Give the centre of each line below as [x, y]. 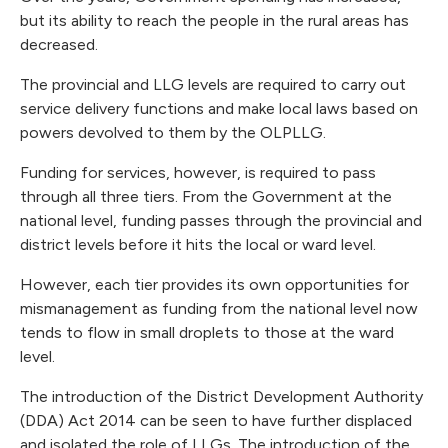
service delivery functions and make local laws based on [219, 109]
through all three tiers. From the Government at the [206, 197]
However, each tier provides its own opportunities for [214, 285]
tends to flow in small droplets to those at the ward [207, 333]
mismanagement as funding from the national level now [219, 309]
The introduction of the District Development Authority [221, 397]
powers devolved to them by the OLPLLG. [175, 133]
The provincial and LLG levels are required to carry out [213, 85]
